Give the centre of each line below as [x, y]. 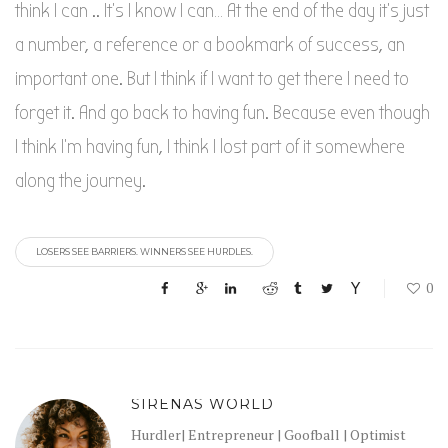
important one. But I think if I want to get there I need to [212, 78]
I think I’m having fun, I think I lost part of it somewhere [210, 146]
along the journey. [80, 180]
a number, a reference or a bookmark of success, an [210, 44]
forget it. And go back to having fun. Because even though [222, 112]
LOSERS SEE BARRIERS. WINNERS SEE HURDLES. [144, 251]
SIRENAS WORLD [202, 403]
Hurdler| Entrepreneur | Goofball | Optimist [268, 434]
